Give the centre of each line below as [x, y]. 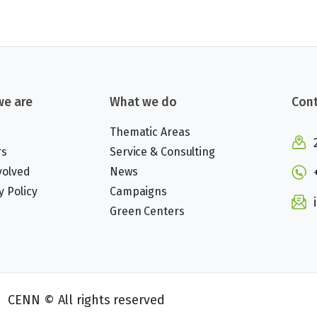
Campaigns [138, 191]
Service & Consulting [162, 151]
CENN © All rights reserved [86, 300]
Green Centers [147, 211]
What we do [143, 102]
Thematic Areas [150, 132]
